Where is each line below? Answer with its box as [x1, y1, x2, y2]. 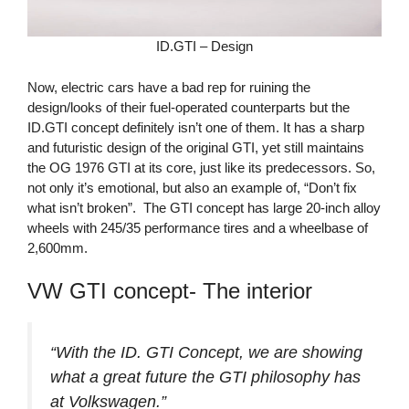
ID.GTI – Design [156, 38, 253, 55]
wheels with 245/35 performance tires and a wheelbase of [27, 219, 368, 236]
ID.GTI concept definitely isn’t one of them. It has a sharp [27, 119, 364, 135]
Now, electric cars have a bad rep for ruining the [27, 79, 310, 95]
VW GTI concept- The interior [27, 278, 312, 304]
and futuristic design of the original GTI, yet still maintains [27, 139, 364, 155]
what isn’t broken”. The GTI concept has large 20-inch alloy [27, 199, 381, 215]
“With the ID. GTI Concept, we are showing [50, 343, 362, 362]
